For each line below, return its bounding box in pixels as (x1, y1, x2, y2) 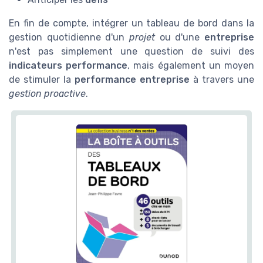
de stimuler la (9, 73, 75, 85)
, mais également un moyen (127, 59, 255, 71)
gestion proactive (9, 87, 86, 99)
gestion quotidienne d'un (9, 31, 129, 43)
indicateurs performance (9, 59, 128, 71)
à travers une (190, 73, 254, 85)
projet (129, 31, 155, 43)
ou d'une (155, 31, 204, 43)
